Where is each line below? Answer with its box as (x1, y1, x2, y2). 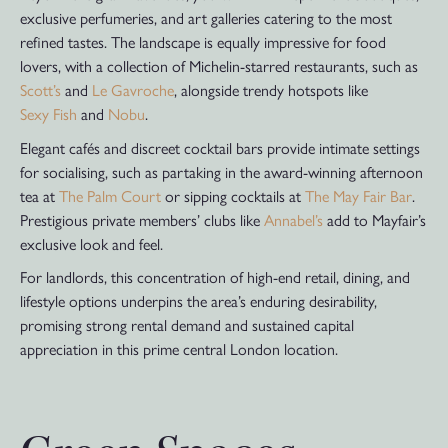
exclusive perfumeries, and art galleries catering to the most (20, 5, 392, 29)
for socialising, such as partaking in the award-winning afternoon (20, 159, 423, 183)
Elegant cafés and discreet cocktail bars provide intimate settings (20, 135, 420, 159)
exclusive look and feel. (20, 231, 163, 255)
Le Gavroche (92, 77, 174, 101)
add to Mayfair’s (323, 207, 426, 231)
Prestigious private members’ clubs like (20, 207, 264, 231)
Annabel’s (264, 207, 323, 231)
